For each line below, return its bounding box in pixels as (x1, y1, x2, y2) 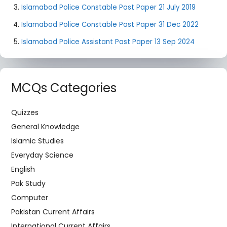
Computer (11, 193, 48, 203)
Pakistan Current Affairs (11, 207, 95, 217)
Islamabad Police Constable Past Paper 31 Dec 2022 (21, 20, 199, 29)
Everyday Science (11, 150, 73, 160)
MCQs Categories (11, 80, 117, 96)
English (11, 164, 35, 174)
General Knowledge (11, 122, 80, 132)
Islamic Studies (11, 136, 64, 146)
